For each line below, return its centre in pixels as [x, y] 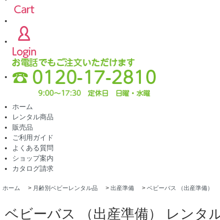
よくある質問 [33, 148]
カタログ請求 [33, 168]
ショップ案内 [33, 158]
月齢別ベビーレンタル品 [65, 188]
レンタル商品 [33, 117]
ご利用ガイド [33, 137]
